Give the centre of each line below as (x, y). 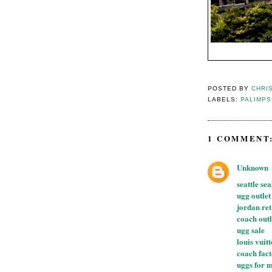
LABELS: (224, 100)
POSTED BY (230, 89)
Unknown (253, 167)
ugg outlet (254, 195)
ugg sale (251, 229)
